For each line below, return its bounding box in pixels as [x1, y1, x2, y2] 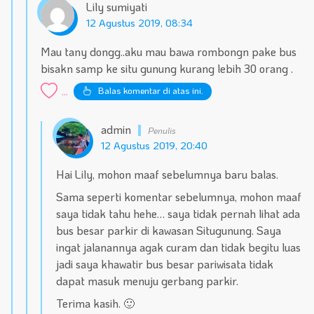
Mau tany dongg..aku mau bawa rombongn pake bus [41, 43, 297, 59]
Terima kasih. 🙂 [55, 296, 135, 311]
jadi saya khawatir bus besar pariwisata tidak [55, 257, 273, 272]
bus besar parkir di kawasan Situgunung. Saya [55, 223, 281, 238]
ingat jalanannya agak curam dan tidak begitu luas [55, 240, 301, 255]
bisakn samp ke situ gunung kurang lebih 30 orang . [41, 60, 294, 76]
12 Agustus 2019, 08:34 [86, 15, 193, 29]
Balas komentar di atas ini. [97, 84, 203, 96]
